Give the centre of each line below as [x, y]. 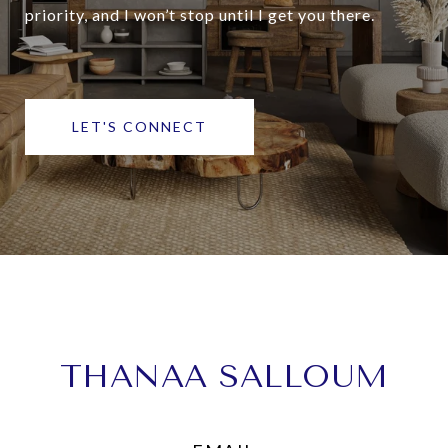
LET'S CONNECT [139, 127]
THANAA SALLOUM [224, 377]
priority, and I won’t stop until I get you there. [200, 15]
